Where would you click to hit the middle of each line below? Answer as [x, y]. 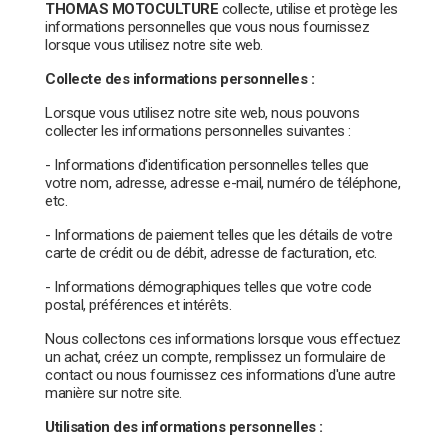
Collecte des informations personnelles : [179, 78]
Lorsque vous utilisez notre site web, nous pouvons [202, 112]
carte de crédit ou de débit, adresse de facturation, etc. [211, 252]
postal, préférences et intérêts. [138, 304]
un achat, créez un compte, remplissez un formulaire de [215, 356]
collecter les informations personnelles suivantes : [198, 130]
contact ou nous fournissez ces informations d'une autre [220, 374]
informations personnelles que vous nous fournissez [207, 26]
